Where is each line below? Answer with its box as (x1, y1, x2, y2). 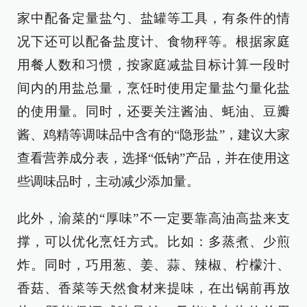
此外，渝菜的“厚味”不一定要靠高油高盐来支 (17, 211, 290, 225)
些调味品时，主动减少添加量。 (17, 174, 199, 188)
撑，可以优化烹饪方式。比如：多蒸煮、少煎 (17, 234, 290, 249)
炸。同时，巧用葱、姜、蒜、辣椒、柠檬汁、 (17, 258, 290, 272)
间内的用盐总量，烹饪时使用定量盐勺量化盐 (17, 81, 290, 95)
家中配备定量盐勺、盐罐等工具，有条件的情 (17, 11, 290, 25)
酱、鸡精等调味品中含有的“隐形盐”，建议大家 (17, 127, 290, 142)
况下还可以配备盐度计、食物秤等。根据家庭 (17, 34, 290, 49)
